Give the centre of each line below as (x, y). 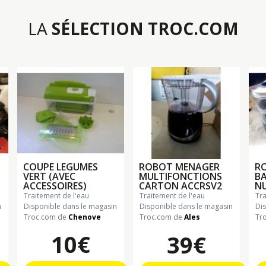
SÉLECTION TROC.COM (145, 28)
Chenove (85, 217)
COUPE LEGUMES (61, 167)
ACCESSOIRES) (55, 186)
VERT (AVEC (49, 176)
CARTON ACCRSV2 (180, 186)
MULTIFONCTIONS (180, 176)
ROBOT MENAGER (179, 167)
